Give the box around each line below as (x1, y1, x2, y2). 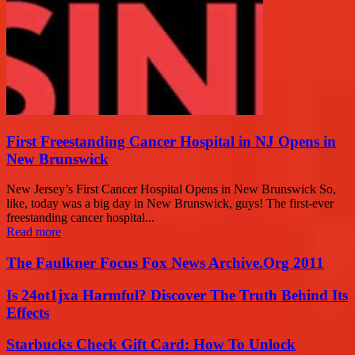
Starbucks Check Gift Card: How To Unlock (6, 336, 296, 353)
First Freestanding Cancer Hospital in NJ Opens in (6, 132, 336, 150)
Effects (6, 303, 49, 321)
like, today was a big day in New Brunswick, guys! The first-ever (6, 197, 334, 211)
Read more (6, 225, 61, 239)
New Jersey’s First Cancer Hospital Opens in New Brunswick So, (6, 182, 336, 197)
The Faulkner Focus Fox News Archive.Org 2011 (6, 254, 324, 272)
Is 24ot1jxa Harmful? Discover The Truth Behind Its (6, 286, 348, 303)
